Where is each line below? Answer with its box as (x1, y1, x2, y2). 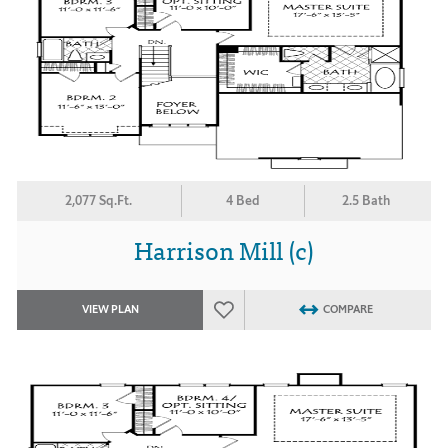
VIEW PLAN (81, 302, 139, 317)
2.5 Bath (342, 192, 391, 209)
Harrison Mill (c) (134, 229, 314, 269)
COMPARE (322, 302, 373, 317)
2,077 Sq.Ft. (65, 192, 133, 209)
